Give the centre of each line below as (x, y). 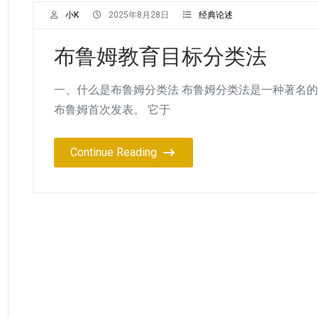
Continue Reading (114, 152)
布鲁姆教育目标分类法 (160, 56)
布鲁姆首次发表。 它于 (112, 109)
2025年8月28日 (139, 15)
